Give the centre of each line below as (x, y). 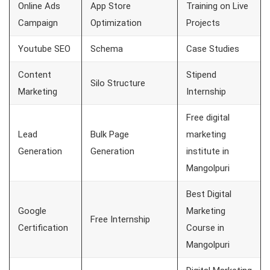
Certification (43, 228)
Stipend (201, 75)
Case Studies (214, 49)
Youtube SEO (44, 49)
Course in (205, 228)
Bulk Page (110, 135)
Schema (107, 49)
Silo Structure (119, 83)
